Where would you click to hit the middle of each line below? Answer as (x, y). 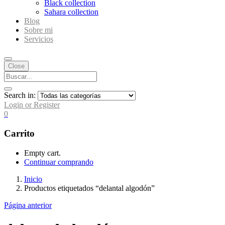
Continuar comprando (59, 162)
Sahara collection (71, 12)
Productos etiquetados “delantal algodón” (89, 188)
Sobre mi (38, 30)
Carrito (19, 134)
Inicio (33, 179)
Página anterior (28, 205)
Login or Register (32, 105)
